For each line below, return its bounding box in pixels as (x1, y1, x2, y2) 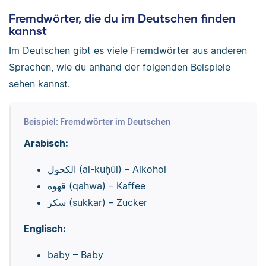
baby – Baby (47, 248, 103, 261)
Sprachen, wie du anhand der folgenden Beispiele (9, 61, 230, 74)
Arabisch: (23, 137, 68, 149)
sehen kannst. (9, 78, 70, 90)
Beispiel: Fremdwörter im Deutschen (23, 116, 171, 126)
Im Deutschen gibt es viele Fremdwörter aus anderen (9, 45, 247, 57)
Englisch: (23, 222, 66, 235)
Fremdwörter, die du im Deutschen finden (9, 11, 236, 25)
